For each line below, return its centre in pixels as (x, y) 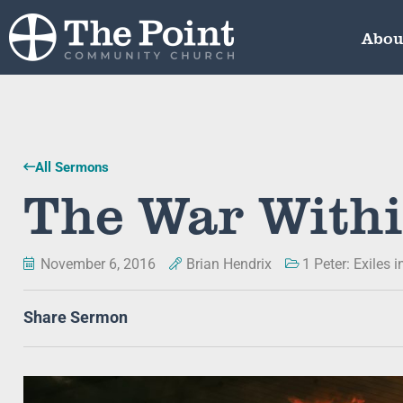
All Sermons (72, 167)
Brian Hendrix (229, 264)
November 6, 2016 (98, 264)
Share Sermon (76, 318)
